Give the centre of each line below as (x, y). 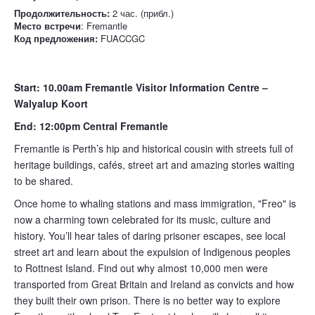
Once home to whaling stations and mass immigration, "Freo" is (155, 204)
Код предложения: (56, 39)
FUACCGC (121, 39)
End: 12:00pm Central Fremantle (91, 126)
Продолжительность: (62, 13)
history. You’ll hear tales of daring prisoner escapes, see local (150, 236)
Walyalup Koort (51, 104)
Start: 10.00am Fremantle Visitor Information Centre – (141, 88)
